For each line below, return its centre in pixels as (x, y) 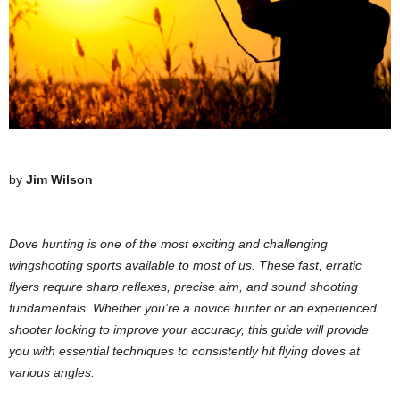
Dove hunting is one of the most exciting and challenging (168, 243)
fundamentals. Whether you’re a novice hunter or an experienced (193, 308)
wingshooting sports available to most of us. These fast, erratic (185, 265)
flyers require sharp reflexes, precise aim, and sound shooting (183, 286)
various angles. (52, 372)
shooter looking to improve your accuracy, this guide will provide (189, 329)
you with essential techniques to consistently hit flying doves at (184, 350)
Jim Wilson (59, 179)
